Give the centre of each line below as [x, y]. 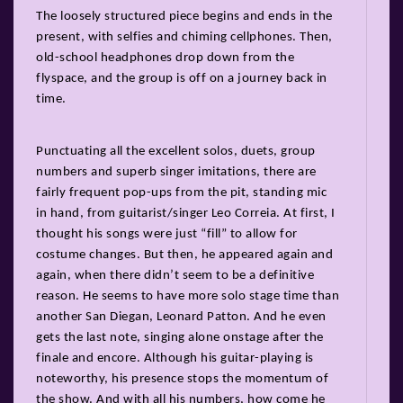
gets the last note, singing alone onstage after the [180, 337]
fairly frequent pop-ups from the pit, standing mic [181, 193]
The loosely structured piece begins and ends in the [184, 16]
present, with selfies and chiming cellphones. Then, [184, 37]
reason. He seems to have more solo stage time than [188, 296]
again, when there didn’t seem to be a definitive [175, 275]
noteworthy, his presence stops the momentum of [182, 379]
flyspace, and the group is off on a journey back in [182, 78]
